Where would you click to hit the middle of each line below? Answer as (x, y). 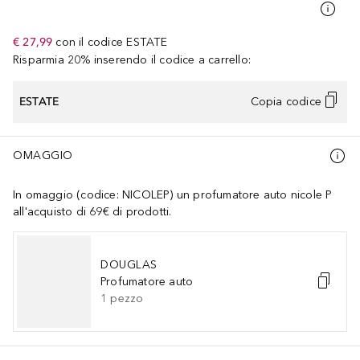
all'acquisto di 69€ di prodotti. (92, 211)
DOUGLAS (129, 264)
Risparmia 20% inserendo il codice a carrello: (132, 59)
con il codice (90, 42)
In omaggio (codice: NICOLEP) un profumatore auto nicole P (173, 194)
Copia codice (286, 102)
